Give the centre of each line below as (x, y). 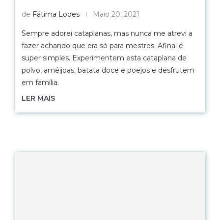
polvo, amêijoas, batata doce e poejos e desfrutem (108, 70)
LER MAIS (38, 98)
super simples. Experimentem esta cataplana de (104, 58)
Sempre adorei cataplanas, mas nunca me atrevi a (107, 33)
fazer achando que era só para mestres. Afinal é (102, 46)
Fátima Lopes (56, 14)
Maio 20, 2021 (116, 14)
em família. (40, 82)
